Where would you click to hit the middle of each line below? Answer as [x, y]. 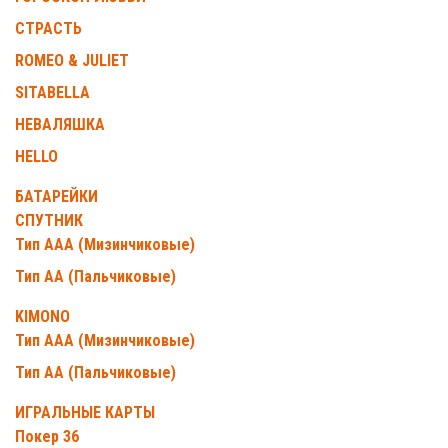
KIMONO [42, 316]
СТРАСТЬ [48, 28]
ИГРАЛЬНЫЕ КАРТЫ [85, 412]
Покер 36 [47, 436]
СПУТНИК [49, 220]
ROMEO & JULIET [72, 60]
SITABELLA [52, 92]
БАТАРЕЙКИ [56, 196]
